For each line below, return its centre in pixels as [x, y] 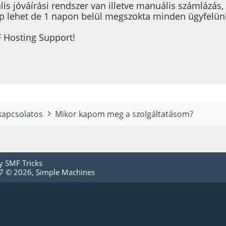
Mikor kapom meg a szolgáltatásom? [124, 114]
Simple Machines [65, 172]
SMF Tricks [24, 163]
